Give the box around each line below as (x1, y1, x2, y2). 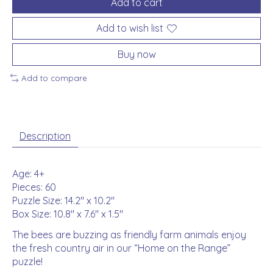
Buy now (117, 48, 156, 61)
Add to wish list (96, 22, 163, 35)
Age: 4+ (12, 167, 44, 180)
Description (19, 129, 71, 142)
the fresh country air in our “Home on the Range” (12, 241, 230, 254)
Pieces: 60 (12, 180, 56, 193)
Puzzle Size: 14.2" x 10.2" (12, 194, 115, 207)
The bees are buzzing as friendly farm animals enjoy (12, 228, 246, 241)
